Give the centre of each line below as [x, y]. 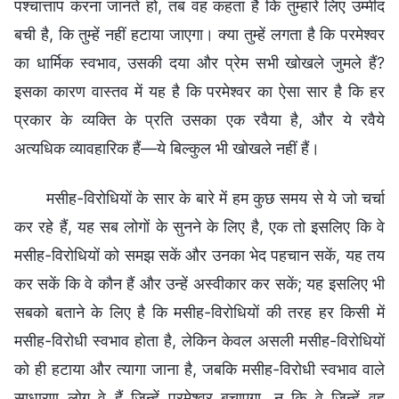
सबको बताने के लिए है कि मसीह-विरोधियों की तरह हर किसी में [199, 312]
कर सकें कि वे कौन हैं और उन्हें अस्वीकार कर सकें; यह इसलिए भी [199, 283]
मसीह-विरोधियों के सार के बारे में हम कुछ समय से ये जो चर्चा [216, 198]
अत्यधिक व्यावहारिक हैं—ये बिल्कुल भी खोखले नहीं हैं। [167, 148]
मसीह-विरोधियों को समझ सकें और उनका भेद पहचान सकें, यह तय [199, 255]
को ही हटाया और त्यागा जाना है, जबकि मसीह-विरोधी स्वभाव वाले [199, 369]
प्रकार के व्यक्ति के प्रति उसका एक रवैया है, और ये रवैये [199, 119]
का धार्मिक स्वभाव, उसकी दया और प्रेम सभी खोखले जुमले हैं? [199, 62]
